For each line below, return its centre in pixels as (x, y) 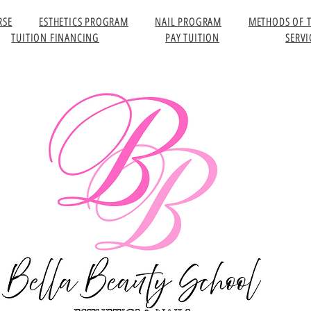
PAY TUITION (193, 38)
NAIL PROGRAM (188, 22)
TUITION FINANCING (56, 38)
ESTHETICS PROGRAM (84, 22)
